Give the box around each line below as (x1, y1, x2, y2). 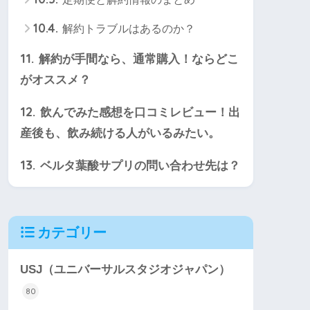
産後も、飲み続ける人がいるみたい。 (20, 127, 220, 140)
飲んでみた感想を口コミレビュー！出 (37, 106, 240, 120)
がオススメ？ (20, 73, 91, 87)
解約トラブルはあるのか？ (60, 23, 195, 35)
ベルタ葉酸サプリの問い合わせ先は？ (37, 159, 240, 173)
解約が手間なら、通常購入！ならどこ (35, 53, 239, 66)
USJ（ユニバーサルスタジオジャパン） (20, 263, 230, 277)
